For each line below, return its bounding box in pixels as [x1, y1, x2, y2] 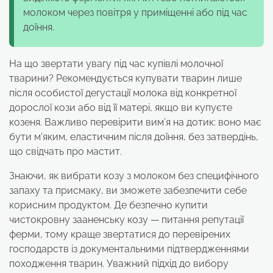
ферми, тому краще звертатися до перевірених [9, 228, 230, 240]
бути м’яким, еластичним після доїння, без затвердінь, [9, 130, 258, 143]
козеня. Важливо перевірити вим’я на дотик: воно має [9, 116, 261, 128]
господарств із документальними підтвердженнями [9, 243, 249, 255]
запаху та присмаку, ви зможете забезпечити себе [9, 184, 247, 196]
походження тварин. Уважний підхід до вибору [9, 257, 229, 269]
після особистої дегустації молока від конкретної [9, 87, 236, 99]
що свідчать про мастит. [9, 145, 122, 157]
